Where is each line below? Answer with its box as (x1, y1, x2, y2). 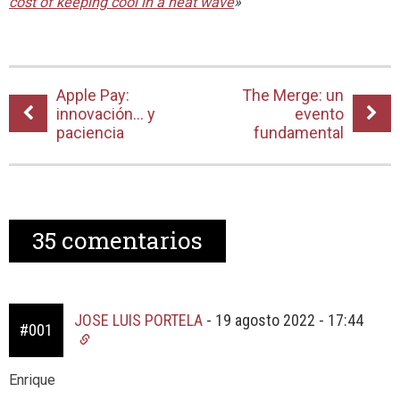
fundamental (254, 123, 344, 143)
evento (295, 104, 344, 124)
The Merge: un (242, 86, 344, 105)
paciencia (56, 123, 124, 143)
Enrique (9, 371, 55, 389)
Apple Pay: (56, 86, 129, 105)
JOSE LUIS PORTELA (74, 311, 203, 330)
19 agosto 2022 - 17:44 (215, 311, 363, 330)
